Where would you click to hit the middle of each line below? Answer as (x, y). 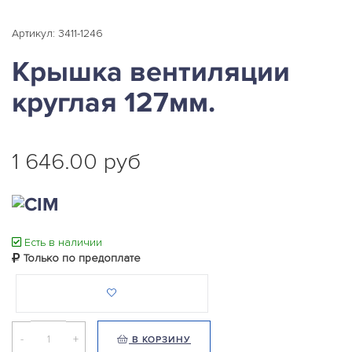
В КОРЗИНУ (160, 340)
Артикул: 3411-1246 (57, 33)
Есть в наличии (62, 243)
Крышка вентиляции (151, 72)
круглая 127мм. (114, 103)
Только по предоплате (81, 258)
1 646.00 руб (76, 162)
